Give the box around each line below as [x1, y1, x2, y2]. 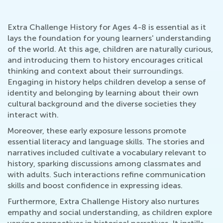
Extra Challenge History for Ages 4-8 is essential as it [7, 22, 206, 32]
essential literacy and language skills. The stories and [7, 137, 205, 146]
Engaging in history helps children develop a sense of [7, 77, 206, 87]
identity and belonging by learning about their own [7, 88, 199, 98]
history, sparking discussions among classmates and [7, 159, 201, 168]
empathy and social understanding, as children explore [7, 208, 212, 217]
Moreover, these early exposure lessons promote [7, 126, 186, 135]
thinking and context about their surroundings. [7, 66, 184, 76]
